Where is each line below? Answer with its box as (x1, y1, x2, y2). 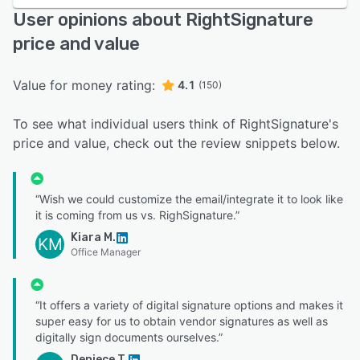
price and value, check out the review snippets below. (13, 134, 340, 151)
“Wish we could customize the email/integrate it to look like (35, 191, 343, 206)
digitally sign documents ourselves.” (35, 329, 223, 344)
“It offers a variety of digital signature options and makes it (35, 297, 343, 312)
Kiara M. (71, 230, 116, 244)
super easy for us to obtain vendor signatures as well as (35, 313, 328, 328)
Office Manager (71, 245, 141, 258)
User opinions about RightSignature (13, 8, 313, 31)
